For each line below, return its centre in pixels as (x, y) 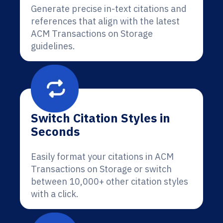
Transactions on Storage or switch (101, 169)
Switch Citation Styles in (101, 118)
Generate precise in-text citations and (109, 9)
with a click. (55, 194)
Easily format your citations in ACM (102, 157)
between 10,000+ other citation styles (110, 181)
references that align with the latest (105, 21)
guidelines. (53, 46)
